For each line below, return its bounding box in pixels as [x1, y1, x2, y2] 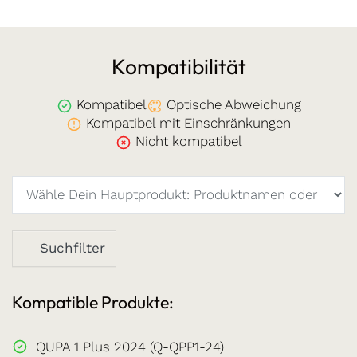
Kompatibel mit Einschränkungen [82, 115, 291, 131]
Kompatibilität [111, 53, 246, 80]
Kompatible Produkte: [12, 291, 174, 313]
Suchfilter [40, 240, 105, 257]
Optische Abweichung [162, 96, 301, 113]
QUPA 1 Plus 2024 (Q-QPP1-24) [36, 338, 224, 355]
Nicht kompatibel [131, 133, 242, 150]
